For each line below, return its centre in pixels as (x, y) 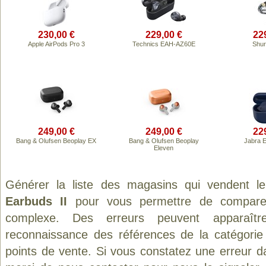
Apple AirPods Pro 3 (56, 44)
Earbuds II (37, 201)
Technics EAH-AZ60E (164, 44)
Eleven (164, 148)
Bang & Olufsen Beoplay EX (56, 141)
